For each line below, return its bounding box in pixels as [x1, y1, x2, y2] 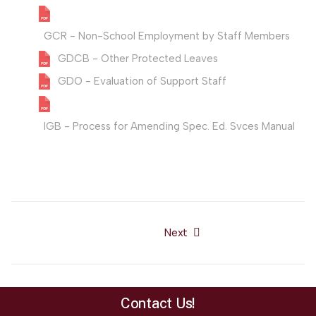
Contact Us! [120, 295, 196, 312]
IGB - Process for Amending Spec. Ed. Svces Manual [44, 120, 295, 133]
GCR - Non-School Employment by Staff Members [44, 30, 290, 43]
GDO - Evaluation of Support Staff [58, 75, 226, 88]
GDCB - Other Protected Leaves [58, 52, 218, 66]
